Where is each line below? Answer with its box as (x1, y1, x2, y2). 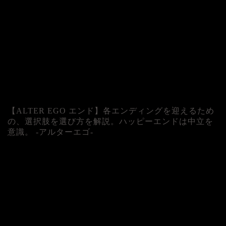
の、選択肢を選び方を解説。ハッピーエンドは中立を (8, 117, 213, 126)
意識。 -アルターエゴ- (8, 128, 93, 136)
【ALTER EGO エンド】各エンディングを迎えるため (8, 106, 214, 115)
